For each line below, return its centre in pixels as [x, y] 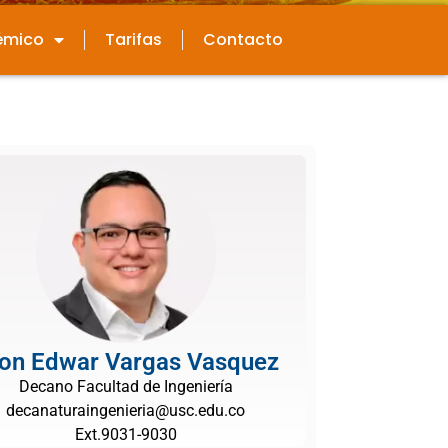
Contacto [242, 39]
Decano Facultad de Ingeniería [125, 386]
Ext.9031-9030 [125, 434]
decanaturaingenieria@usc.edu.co [126, 410]
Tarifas [133, 39]
